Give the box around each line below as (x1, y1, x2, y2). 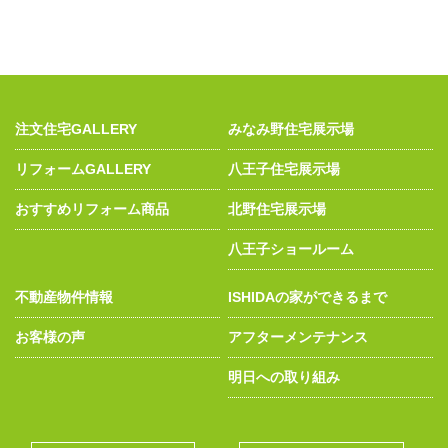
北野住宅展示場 (228, 200, 327, 217)
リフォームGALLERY (15, 160, 152, 177)
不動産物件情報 (15, 289, 114, 306)
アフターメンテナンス (228, 329, 369, 346)
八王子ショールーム (228, 240, 355, 257)
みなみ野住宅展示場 (228, 120, 355, 137)
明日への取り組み (228, 369, 341, 386)
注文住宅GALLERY (15, 120, 138, 137)
